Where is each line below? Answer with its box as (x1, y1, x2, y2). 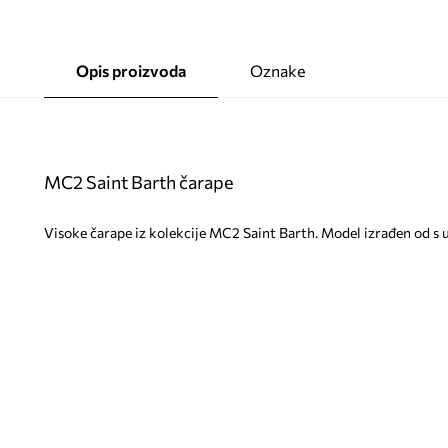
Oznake (249, 60, 305, 80)
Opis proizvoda (75, 60, 186, 80)
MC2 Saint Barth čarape (43, 170, 234, 193)
